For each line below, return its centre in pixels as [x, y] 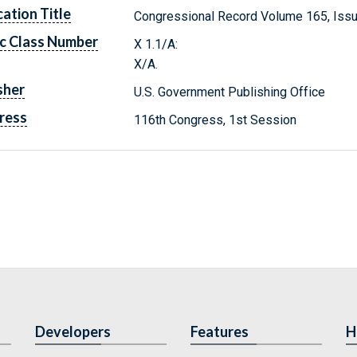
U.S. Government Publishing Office [230, 92]
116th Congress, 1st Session [216, 120]
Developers [73, 331]
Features [220, 331]
